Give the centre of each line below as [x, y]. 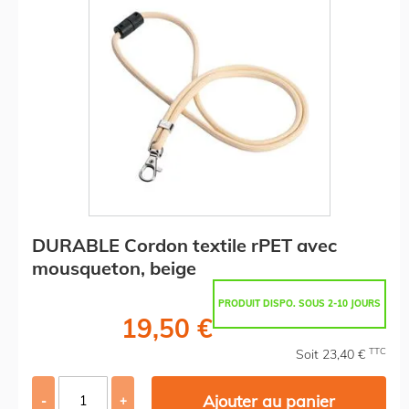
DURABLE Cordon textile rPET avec [184, 245]
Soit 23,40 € [332, 354]
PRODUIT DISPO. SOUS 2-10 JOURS [299, 303]
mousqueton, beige [114, 267]
